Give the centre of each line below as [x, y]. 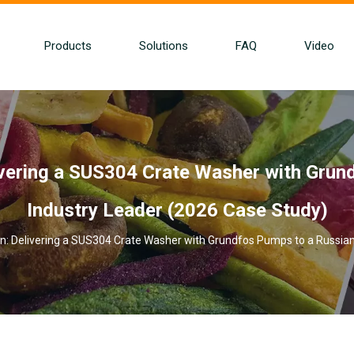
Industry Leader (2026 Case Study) [177, 210]
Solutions [163, 46]
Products [68, 46]
